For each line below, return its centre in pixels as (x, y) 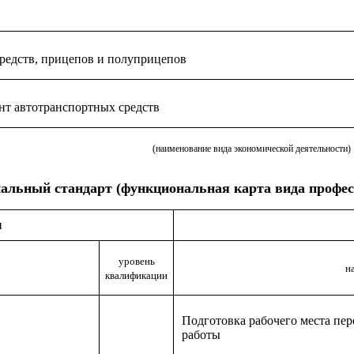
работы (201, 335)
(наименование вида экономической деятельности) (251, 149)
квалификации (136, 275)
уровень (136, 261)
